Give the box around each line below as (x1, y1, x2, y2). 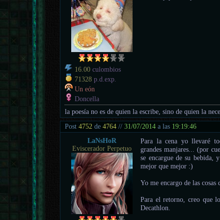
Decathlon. (140, 203, 171, 212)
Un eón (75, 85, 95, 93)
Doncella (73, 95, 100, 103)
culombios (90, 65, 121, 73)
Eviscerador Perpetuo (72, 144, 132, 152)
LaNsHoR (87, 137, 116, 144)
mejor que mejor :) (140, 162, 193, 170)
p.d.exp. (92, 75, 117, 83)
